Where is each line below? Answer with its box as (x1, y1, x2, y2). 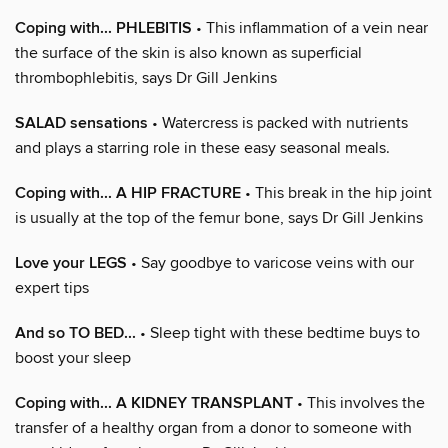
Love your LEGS (15, 252, 127, 274)
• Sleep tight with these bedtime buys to (136, 322, 420, 343)
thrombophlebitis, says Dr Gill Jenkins (15, 67, 277, 88)
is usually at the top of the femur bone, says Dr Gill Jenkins (15, 207, 423, 228)
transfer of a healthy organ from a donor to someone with (15, 417, 412, 438)
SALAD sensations (15, 112, 148, 134)
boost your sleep (15, 347, 131, 368)
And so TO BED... (15, 322, 136, 344)
